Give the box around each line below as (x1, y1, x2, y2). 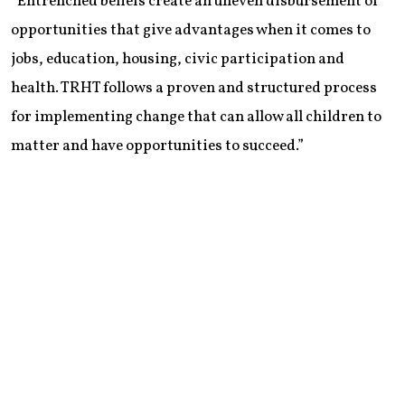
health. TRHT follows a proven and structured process (11, 78, 377, 99)
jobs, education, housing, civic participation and (11, 49, 344, 71)
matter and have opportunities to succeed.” (11, 136, 304, 157)
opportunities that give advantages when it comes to (11, 20, 371, 42)
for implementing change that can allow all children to (11, 107, 381, 128)
